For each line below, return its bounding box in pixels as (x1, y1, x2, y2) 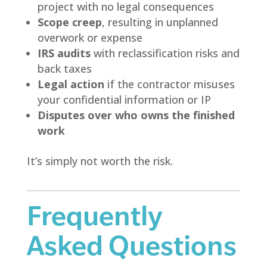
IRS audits (37, 45, 91, 60)
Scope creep (37, 14, 102, 29)
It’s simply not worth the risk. (26, 153, 173, 168)
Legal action (37, 76, 104, 91)
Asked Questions (26, 229, 237, 262)
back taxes (37, 61, 92, 76)
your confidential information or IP (37, 92, 211, 107)
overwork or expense (37, 30, 142, 45)
